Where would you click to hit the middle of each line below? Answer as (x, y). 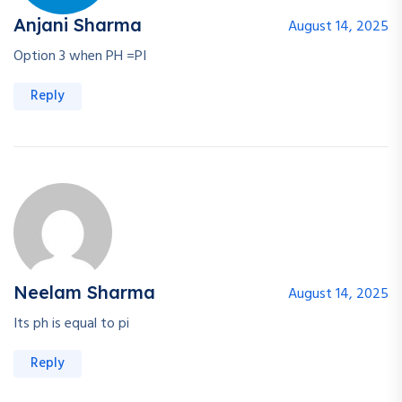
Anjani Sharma (78, 25)
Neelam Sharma (84, 293)
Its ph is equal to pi (71, 324)
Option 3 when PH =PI (80, 57)
